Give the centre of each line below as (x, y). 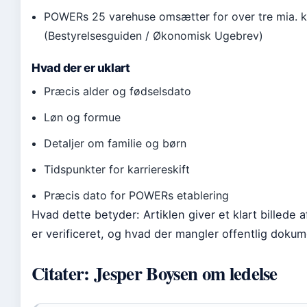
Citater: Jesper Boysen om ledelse (155, 273)
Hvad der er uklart (81, 68)
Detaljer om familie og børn (115, 143)
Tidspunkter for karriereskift (117, 169)
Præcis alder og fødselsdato (118, 91)
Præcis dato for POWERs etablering (137, 195)
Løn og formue (83, 117)
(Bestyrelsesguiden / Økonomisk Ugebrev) (154, 36)
